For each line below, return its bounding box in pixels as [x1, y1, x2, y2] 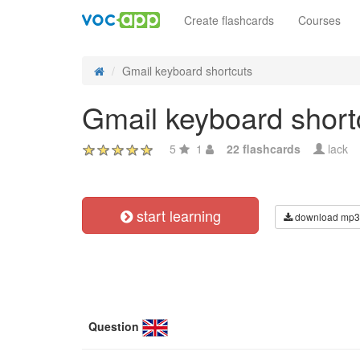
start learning [132, 205, 221, 226]
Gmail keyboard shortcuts [122, 63, 252, 79]
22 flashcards [227, 141, 301, 157]
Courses [298, 12, 341, 28]
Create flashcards [184, 12, 274, 28]
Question [88, 318, 139, 334]
